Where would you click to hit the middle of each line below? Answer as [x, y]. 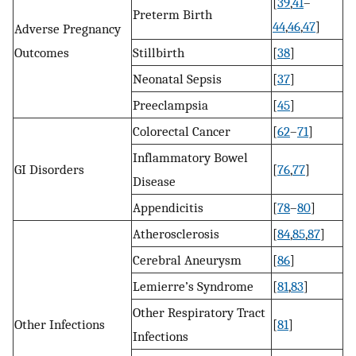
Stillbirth [159, 52]
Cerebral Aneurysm [187, 259]
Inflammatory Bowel [190, 157]
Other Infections [60, 324]
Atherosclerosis [176, 233]
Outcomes [42, 52]
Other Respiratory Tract [199, 312]
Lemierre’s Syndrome [193, 286]
